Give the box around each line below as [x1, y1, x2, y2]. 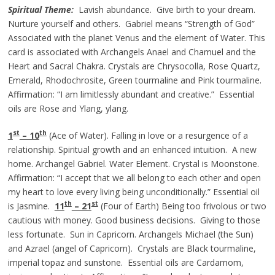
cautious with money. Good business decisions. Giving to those [7, 214, 260, 226]
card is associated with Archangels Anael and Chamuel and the [7, 45, 256, 58]
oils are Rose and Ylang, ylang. [7, 102, 128, 114]
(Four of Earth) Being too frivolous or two [98, 199, 266, 212]
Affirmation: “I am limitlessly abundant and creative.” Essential [7, 88, 254, 100]
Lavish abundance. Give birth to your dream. [73, 3, 255, 15]
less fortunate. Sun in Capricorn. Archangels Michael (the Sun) [7, 228, 254, 240]
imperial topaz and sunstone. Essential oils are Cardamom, [7, 256, 244, 268]
